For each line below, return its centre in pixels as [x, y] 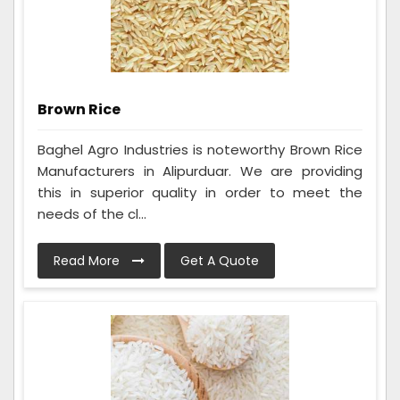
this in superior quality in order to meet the [200, 192]
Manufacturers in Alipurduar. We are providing [200, 171]
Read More [88, 260]
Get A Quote [220, 260]
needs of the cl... [92, 213]
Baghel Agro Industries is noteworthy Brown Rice [200, 149]
